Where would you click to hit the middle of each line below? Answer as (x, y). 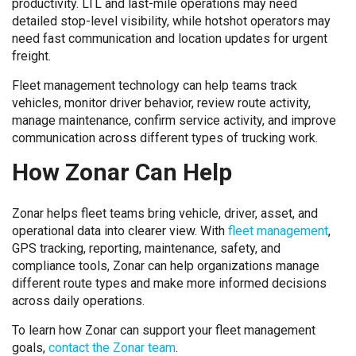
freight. (31, 56)
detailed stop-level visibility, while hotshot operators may (171, 21)
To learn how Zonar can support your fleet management (164, 330)
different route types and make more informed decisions (169, 283)
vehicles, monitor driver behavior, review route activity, (161, 103)
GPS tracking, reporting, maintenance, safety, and (146, 248)
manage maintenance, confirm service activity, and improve (174, 120)
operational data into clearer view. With (120, 231)
